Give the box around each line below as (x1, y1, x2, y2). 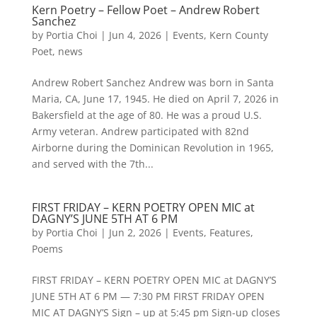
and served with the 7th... (31, 157, 154, 171)
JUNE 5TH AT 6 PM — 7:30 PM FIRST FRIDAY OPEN (31, 289, 265, 303)
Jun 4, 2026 (108, 28, 161, 42)
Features (209, 226, 250, 239)
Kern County (209, 28, 268, 42)
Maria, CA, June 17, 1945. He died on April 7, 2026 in (31, 92, 279, 105)
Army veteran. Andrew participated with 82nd (31, 125, 249, 138)
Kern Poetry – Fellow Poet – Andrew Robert (31, 2, 260, 18)
